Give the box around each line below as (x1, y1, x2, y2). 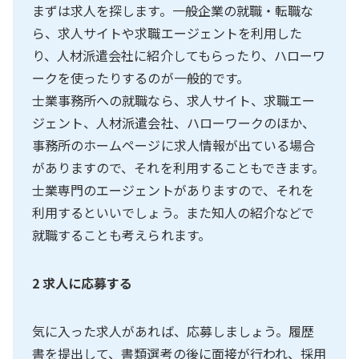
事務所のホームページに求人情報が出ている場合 (32, 135, 316, 155)
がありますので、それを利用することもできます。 (32, 158, 325, 178)
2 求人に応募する (32, 273, 133, 293)
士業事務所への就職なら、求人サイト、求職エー (32, 91, 316, 111)
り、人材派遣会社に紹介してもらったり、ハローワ (32, 46, 326, 66)
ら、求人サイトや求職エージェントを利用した (32, 23, 303, 43)
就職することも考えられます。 (32, 225, 211, 245)
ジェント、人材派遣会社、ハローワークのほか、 (32, 113, 316, 133)
